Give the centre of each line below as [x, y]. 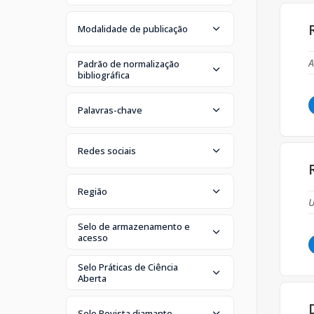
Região [93, 191]
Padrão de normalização [129, 63]
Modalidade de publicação [133, 28]
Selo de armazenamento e [134, 226]
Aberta [92, 278]
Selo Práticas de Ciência [128, 267]
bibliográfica [104, 75]
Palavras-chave [110, 110]
